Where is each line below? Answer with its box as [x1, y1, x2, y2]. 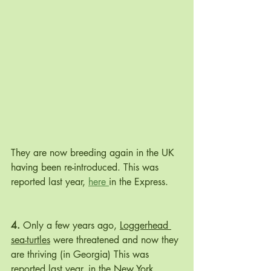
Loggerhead [120, 219, 171, 232]
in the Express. [109, 175, 168, 189]
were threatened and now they [50, 233, 181, 247]
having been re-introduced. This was [11, 161, 162, 174]
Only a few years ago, [20, 219, 120, 232]
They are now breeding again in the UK [11, 146, 177, 160]
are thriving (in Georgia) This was [11, 248, 152, 261]
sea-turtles [11, 233, 50, 247]
